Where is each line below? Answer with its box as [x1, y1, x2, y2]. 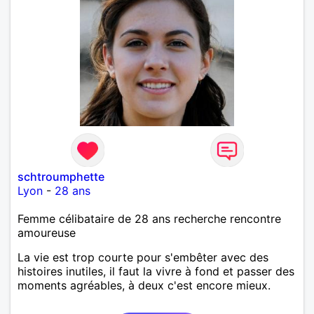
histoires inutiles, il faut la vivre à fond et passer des [18, 264, 294, 278]
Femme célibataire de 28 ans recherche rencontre [18, 211, 281, 226]
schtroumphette [18, 169, 104, 184]
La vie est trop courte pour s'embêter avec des [18, 250, 268, 264]
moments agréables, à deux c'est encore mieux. [18, 278, 271, 292]
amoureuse [18, 225, 76, 240]
